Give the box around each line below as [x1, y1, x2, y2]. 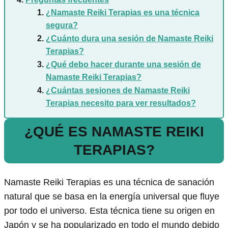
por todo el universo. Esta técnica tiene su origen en [4, 206, 215, 216]
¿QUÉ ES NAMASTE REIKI [24, 124, 204, 139]
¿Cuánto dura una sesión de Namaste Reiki [46, 34, 213, 43]
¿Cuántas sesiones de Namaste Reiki [46, 86, 190, 95]
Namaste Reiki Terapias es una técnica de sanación [4, 177, 214, 188]
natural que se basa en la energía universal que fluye [4, 191, 219, 202]
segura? [46, 21, 78, 30]
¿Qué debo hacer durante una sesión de [46, 60, 201, 69]
